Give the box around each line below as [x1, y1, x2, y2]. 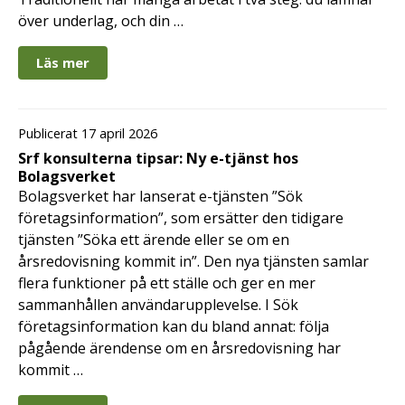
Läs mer [36, 52, 89, 71]
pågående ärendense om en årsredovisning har [18, 337, 341, 358]
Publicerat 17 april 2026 [18, 124, 157, 142]
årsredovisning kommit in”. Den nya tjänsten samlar [18, 250, 369, 271]
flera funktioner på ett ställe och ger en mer [18, 272, 316, 293]
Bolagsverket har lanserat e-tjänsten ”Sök [18, 185, 303, 206]
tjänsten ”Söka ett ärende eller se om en [18, 229, 289, 250]
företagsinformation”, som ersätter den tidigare [18, 207, 344, 228]
